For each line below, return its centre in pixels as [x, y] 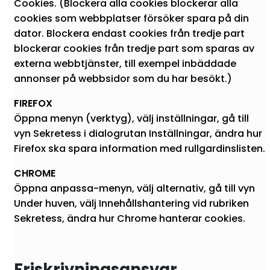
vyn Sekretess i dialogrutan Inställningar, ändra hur [138, 133]
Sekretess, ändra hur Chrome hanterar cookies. [130, 218]
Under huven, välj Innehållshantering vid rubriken [131, 203]
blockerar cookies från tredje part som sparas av [134, 48]
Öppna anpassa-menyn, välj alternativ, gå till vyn [134, 188]
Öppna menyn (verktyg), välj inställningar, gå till [131, 118]
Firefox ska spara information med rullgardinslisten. [140, 148]
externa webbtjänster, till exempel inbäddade [125, 63]
